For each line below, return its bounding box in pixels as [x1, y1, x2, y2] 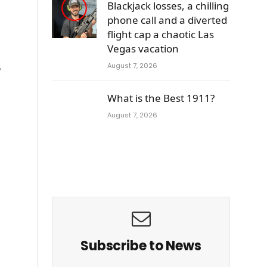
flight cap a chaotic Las [107, 27, 214, 41]
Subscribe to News [80, 236, 201, 255]
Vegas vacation [107, 41, 179, 55]
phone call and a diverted [107, 13, 227, 27]
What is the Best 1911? [107, 91, 215, 105]
